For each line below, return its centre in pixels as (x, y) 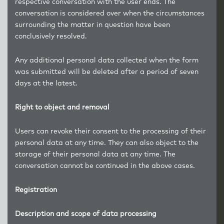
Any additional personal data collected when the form (107, 60)
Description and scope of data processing (86, 214)
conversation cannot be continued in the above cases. (105, 166)
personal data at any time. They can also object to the (107, 143)
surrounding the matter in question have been (92, 25)
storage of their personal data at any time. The (95, 154)
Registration (36, 190)
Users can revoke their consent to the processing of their (110, 131)
